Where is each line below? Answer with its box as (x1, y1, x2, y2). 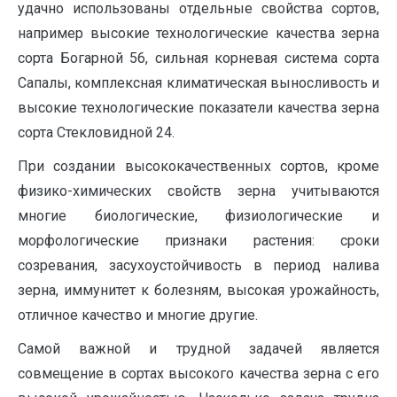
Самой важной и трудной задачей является (18, 340, 379, 357)
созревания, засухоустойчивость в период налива (18, 257, 379, 274)
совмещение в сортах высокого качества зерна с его (18, 365, 379, 382)
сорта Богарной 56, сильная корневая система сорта (18, 50, 379, 66)
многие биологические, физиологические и (18, 207, 379, 224)
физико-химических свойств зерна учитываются (18, 183, 379, 199)
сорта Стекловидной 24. (18, 124, 175, 141)
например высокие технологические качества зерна (18, 25, 379, 42)
